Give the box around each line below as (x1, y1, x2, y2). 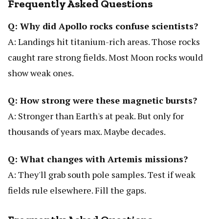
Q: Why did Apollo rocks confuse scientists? (8, 20, 198, 32)
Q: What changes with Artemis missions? (8, 153, 188, 165)
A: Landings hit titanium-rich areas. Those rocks (8, 35, 200, 47)
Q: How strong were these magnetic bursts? (8, 94, 197, 106)
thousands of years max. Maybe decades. (8, 125, 166, 137)
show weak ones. (8, 66, 74, 79)
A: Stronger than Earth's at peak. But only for (8, 109, 184, 122)
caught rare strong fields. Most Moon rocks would (8, 51, 203, 63)
